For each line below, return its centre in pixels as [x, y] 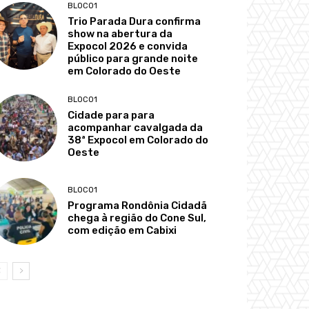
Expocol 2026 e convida [128, 47]
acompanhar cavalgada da [136, 128]
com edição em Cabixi [122, 230]
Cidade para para [111, 116]
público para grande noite [133, 59]
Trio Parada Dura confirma [134, 22]
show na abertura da [120, 34]
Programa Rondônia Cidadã [138, 205]
